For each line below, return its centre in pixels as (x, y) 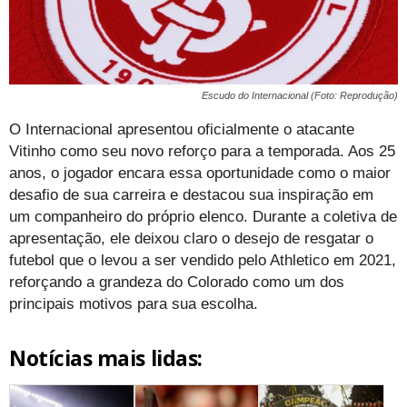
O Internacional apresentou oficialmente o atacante (182, 129)
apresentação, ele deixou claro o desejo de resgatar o (191, 238)
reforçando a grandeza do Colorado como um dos (177, 282)
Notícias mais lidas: (106, 357)
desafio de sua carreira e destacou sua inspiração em (191, 194)
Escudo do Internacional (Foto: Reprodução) (300, 95)
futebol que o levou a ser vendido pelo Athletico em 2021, (203, 260)
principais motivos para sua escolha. (134, 303)
